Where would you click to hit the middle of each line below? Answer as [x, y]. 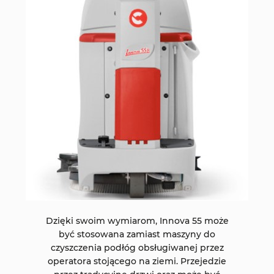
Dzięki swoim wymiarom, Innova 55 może [137, 221]
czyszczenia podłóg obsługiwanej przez [137, 248]
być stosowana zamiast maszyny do [137, 235]
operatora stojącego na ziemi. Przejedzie [137, 261]
